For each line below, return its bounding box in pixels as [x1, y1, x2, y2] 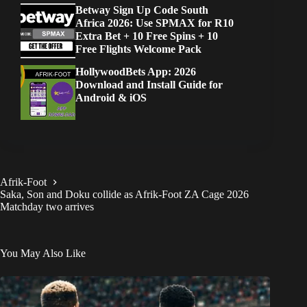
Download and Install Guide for [75, 79, 223, 91]
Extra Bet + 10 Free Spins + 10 [75, 30, 218, 42]
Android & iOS [75, 92, 147, 104]
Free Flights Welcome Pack [75, 43, 201, 56]
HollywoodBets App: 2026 [75, 66, 196, 78]
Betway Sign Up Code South [75, 4, 208, 16]
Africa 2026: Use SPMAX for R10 [75, 17, 234, 29]
